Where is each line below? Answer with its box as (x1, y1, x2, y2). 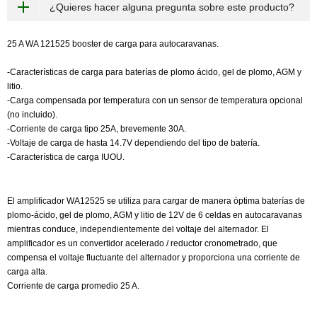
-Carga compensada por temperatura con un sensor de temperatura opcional (7, 96, 303, 105)
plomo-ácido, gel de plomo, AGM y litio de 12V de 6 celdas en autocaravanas (7, 210, 302, 220)
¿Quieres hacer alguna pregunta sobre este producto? (50, 1, 294, 13)
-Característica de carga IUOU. (7, 152, 125, 162)
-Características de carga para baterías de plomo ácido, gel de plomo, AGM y (7, 67, 301, 77)
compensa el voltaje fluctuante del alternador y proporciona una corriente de (7, 253, 300, 263)
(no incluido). (7, 110, 57, 120)
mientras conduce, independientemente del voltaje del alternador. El (7, 224, 269, 234)
